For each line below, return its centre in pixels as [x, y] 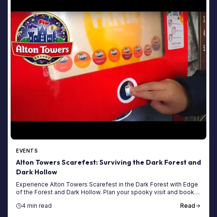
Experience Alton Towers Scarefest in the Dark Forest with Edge [107, 185]
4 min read [37, 206]
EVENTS [27, 151]
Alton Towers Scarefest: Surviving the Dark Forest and [108, 163]
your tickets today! [42, 200]
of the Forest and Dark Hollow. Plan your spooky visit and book [105, 192]
